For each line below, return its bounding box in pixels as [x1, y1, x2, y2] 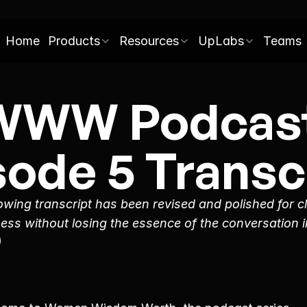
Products [48, 34, 100, 48]
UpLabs [198, 34, 244, 48]
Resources [119, 34, 179, 48]
